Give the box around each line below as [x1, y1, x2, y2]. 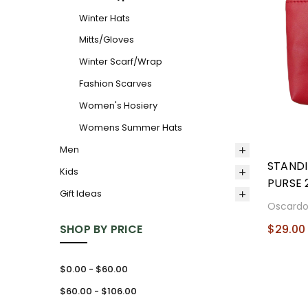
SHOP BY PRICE [59, 221, 143, 237]
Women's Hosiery [78, 99, 157, 113]
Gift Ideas [59, 187, 102, 201]
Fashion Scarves [78, 77, 152, 91]
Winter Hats [78, 11, 130, 25]
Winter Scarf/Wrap [78, 55, 162, 69]
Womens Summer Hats [78, 121, 182, 135]
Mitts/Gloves [78, 33, 134, 47]
